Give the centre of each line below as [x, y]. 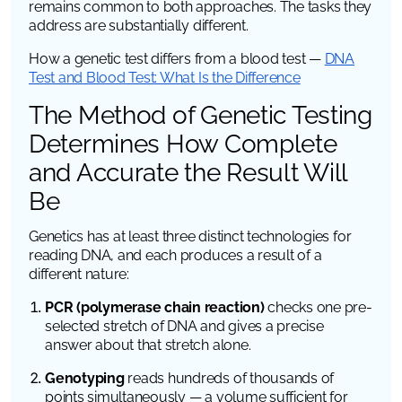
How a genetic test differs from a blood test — [177, 58]
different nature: [79, 274]
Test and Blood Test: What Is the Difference [165, 77]
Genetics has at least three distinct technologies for [190, 236]
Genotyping [85, 378]
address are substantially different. [139, 25]
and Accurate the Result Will [188, 172]
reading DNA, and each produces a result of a [175, 255]
